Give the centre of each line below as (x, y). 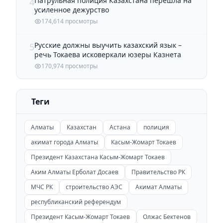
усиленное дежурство (72, 9)
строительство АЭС (94, 187)
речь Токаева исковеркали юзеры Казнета (108, 54)
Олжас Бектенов (167, 217)
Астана (120, 127)
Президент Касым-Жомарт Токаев (80, 217)
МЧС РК (42, 187)
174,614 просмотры (69, 21)
